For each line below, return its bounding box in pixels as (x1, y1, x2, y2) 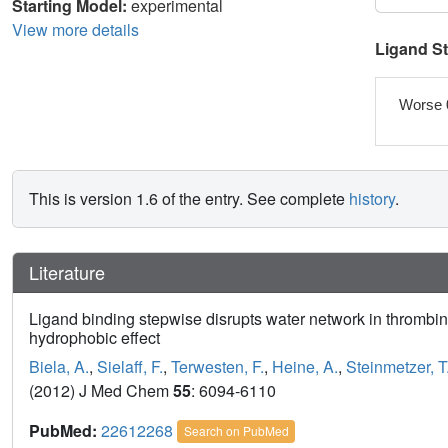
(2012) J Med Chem (29, 379, 173, 403)
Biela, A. (29, 355, 89, 379)
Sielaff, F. (97, 355, 163, 379)
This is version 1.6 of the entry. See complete (29, 187, 349, 211)
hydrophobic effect (29, 326, 160, 350)
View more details (12, 17, 139, 41)
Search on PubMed (183, 422, 289, 440)
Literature (29, 259, 105, 286)
